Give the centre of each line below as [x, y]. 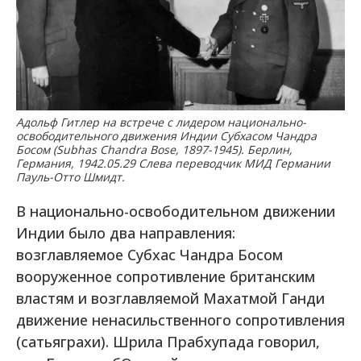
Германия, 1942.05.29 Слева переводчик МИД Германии [173, 163]
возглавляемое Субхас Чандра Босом [149, 255]
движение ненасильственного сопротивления [180, 320]
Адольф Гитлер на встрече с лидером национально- [161, 122]
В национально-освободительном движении [176, 211]
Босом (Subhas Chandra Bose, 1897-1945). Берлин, [154, 149]
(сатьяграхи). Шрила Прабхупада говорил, [168, 342]
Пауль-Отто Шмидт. [71, 177]
